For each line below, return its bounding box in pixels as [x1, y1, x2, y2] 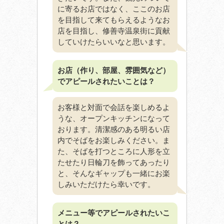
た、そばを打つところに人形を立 [57, 147, 170, 156]
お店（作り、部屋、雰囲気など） [57, 66, 170, 75]
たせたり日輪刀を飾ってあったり [57, 158, 170, 167]
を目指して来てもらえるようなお [57, 15, 170, 24]
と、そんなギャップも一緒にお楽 [57, 169, 170, 178]
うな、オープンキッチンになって [57, 114, 170, 123]
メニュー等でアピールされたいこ [57, 208, 170, 217]
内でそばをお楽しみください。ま [57, 136, 170, 145]
